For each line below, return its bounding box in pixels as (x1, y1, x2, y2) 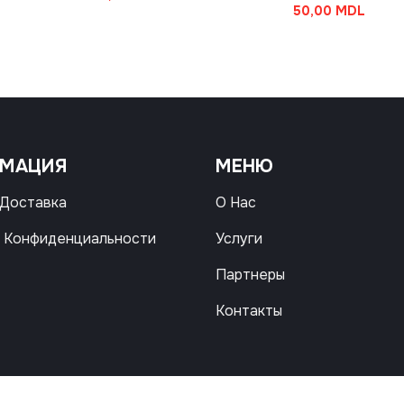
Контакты (215, 301, 282, 321)
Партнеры (215, 265, 285, 285)
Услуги (215, 229, 262, 249)
